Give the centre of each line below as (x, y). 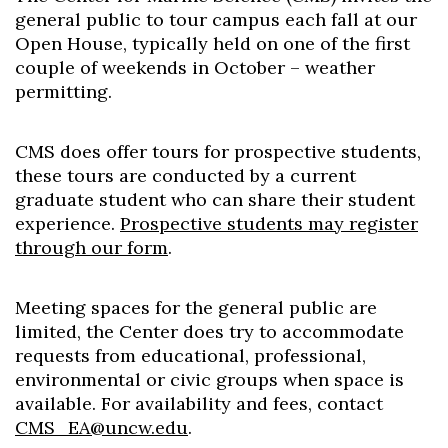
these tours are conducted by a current (185, 175)
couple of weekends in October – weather (195, 67)
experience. (67, 223)
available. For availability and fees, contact (199, 403)
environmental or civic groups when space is (209, 379)
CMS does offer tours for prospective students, (218, 151)
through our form (91, 247)
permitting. (63, 91)
